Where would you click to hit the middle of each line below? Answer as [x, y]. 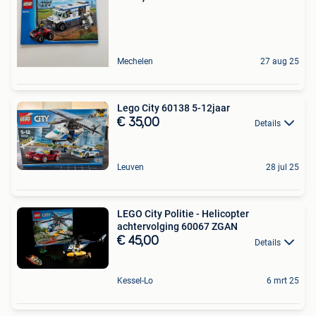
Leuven [130, 168]
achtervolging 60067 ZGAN [177, 227]
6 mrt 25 [283, 280]
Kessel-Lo [135, 280]
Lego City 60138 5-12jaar [174, 108]
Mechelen [135, 61]
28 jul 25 [282, 168]
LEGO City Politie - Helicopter [183, 214]
